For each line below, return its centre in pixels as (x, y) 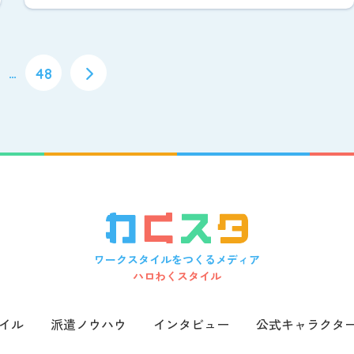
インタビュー (191, 324)
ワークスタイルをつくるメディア (177, 259)
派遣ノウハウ (88, 324)
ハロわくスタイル (177, 275)
